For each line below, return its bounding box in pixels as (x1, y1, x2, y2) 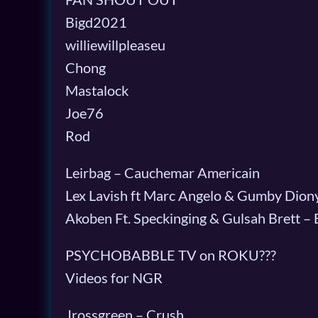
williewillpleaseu (65, 35, 165, 53)
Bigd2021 (65, 13, 127, 31)
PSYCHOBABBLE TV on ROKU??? (65, 246, 276, 263)
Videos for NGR (65, 268, 163, 286)
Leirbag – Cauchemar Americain (65, 163, 260, 181)
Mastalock (65, 81, 128, 99)
